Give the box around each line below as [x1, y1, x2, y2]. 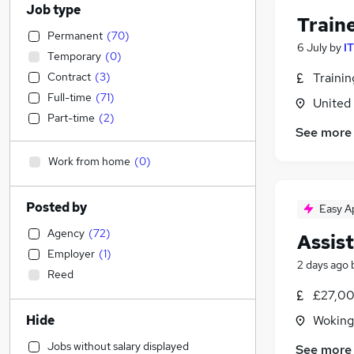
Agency [47, 226, 85, 240]
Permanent [47, 28, 103, 43]
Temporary [47, 49, 101, 63]
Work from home [48, 154, 130, 168]
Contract [47, 70, 91, 84]
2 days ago [297, 258, 348, 273]
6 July [297, 40, 327, 55]
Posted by [26, 199, 87, 216]
